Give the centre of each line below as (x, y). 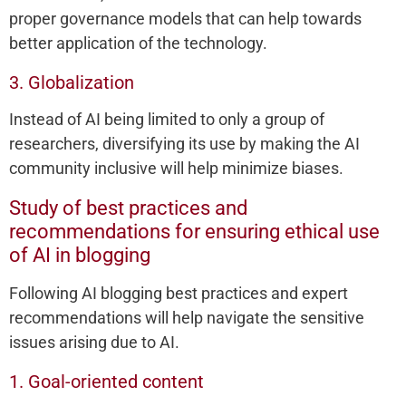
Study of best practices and (128, 208)
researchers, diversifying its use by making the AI (184, 144)
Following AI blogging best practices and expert (179, 293)
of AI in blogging (80, 255)
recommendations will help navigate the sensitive (187, 318)
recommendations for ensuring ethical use (194, 232)
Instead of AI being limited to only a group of (167, 119)
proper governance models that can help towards (185, 19)
